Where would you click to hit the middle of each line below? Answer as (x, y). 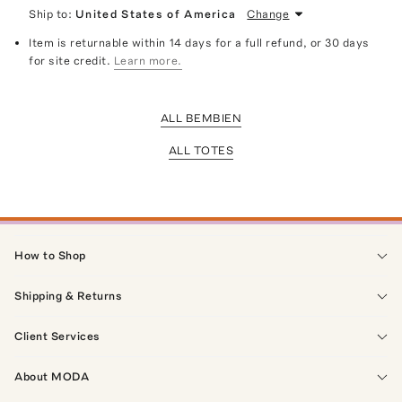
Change (268, 13)
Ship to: (51, 13)
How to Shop (50, 255)
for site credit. (70, 60)
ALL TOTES (201, 150)
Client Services (57, 336)
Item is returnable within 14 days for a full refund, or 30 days (199, 42)
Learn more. (148, 60)
